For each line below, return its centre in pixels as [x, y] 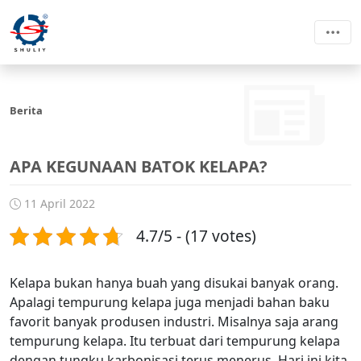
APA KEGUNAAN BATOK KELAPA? [139, 166]
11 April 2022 [58, 203]
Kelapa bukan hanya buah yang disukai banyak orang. [174, 283]
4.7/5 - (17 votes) [196, 236]
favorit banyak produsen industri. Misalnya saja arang [174, 322]
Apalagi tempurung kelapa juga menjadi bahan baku [170, 302]
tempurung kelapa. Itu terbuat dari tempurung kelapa [175, 341]
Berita [26, 110]
